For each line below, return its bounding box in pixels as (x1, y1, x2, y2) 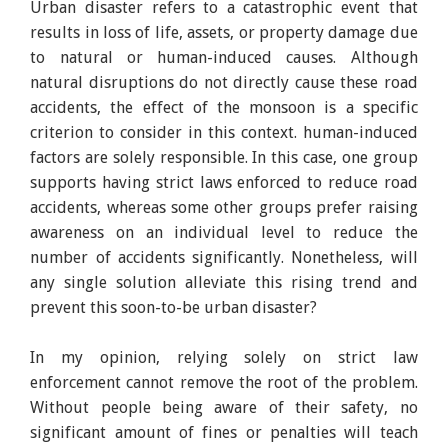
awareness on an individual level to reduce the (30, 222, 418, 242)
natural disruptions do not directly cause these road (30, 72, 418, 92)
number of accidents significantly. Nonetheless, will (30, 247, 418, 267)
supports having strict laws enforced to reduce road (30, 172, 418, 192)
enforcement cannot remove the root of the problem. (30, 372, 418, 392)
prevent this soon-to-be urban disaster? (30, 297, 318, 317)
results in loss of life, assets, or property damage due (30, 22, 418, 42)
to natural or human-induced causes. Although (30, 47, 418, 67)
